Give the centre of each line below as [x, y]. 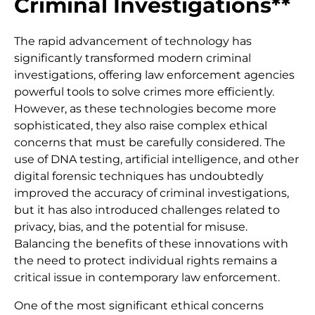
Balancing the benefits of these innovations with [151, 243]
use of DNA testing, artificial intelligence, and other [156, 159]
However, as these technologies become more [145, 108]
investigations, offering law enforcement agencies [154, 75]
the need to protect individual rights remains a [146, 260]
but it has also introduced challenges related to [147, 210]
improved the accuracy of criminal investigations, [152, 193]
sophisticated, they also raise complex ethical [141, 125]
